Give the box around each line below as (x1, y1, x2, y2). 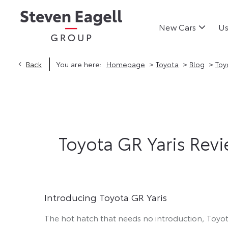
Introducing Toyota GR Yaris (44, 190, 167, 204)
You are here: (56, 59, 101, 69)
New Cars (158, 21, 196, 33)
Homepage (106, 59, 145, 69)
